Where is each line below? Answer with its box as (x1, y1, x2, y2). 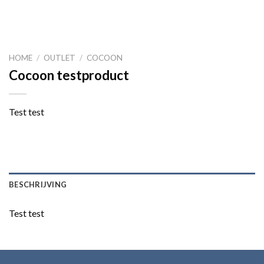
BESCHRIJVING (9, 179, 67, 189)
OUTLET (44, 53, 76, 62)
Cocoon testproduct (9, 67, 129, 83)
